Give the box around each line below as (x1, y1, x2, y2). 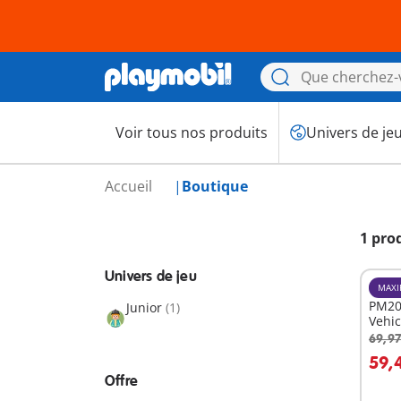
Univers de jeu (105, 268, 197, 286)
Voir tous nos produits (115, 123, 268, 142)
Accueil (105, 176, 156, 196)
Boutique (182, 176, 248, 196)
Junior (126, 299, 166, 316)
